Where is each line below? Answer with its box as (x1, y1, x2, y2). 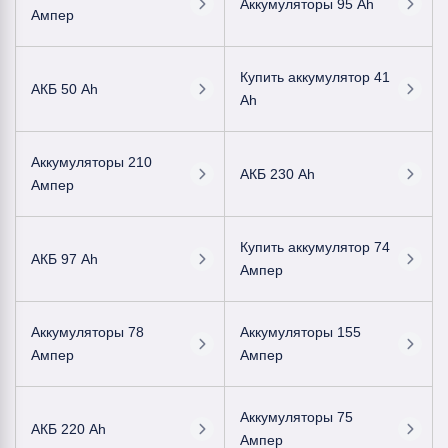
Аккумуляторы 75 (239, 409, 353, 425)
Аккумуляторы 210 (31, 154, 152, 170)
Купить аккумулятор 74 (239, 239, 390, 255)
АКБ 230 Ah (239, 165, 315, 182)
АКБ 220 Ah (31, 420, 106, 437)
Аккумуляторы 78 (31, 324, 144, 340)
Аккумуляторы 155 (239, 324, 361, 340)
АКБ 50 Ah (31, 80, 98, 97)
